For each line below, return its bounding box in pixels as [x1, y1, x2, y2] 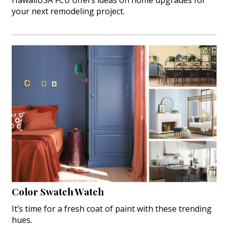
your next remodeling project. [11, 6, 125, 17]
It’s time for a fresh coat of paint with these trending [11, 203, 212, 214]
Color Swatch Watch [11, 184, 104, 198]
